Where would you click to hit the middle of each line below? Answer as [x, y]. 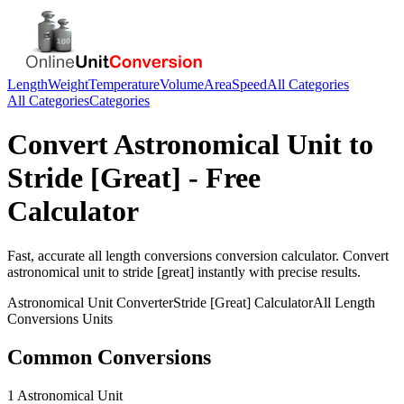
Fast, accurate [48, 255]
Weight [68, 84]
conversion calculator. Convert [300, 255]
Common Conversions [109, 357]
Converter [143, 302]
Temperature [124, 84]
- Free [221, 178]
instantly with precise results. [277, 271]
